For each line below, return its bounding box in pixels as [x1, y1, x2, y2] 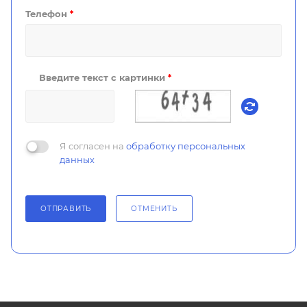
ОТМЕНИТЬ [131, 204, 177, 214]
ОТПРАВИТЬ [40, 204, 92, 214]
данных [60, 154, 95, 166]
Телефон [25, 8, 70, 20]
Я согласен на [60, 140, 126, 152]
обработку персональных [126, 140, 245, 152]
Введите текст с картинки [39, 72, 168, 84]
